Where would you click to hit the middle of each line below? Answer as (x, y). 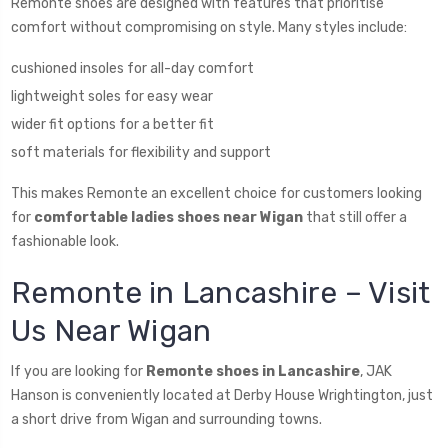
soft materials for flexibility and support (141, 152)
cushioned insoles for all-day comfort (132, 68)
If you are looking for (78, 371)
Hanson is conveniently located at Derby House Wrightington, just (222, 395)
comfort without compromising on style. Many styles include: (209, 27)
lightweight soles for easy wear (112, 96)
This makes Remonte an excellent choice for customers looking (216, 193)
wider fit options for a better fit (112, 124)
